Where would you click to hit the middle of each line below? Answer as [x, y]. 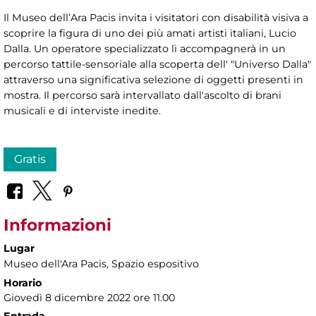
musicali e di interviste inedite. [82, 110]
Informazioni [57, 225]
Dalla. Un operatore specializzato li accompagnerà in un [145, 48]
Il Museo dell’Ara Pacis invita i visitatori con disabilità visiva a [156, 17]
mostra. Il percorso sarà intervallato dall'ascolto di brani [142, 95]
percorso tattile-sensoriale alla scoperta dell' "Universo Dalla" [157, 64]
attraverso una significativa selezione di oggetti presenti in [153, 79]
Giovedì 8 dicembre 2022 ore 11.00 [89, 298]
